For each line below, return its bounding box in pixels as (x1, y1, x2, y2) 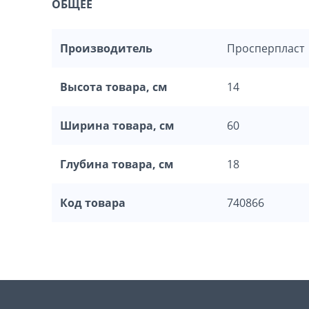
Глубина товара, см (60, 157, 174, 172)
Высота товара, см (60, 79, 168, 95)
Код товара (60, 195, 126, 211)
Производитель (60, 41, 152, 57)
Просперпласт (227, 41, 304, 57)
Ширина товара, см (60, 118, 175, 134)
